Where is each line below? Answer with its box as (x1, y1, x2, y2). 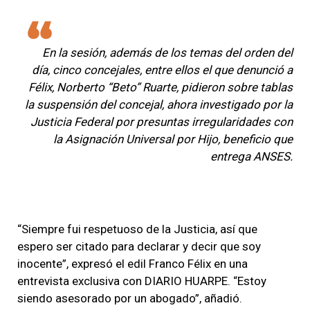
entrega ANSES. (210, 149, 293, 164)
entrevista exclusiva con (17, 274, 145, 289)
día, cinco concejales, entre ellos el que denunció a (32, 63, 293, 77)
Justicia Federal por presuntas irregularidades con (30, 115, 293, 129)
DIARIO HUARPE (145, 274, 228, 289)
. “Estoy (228, 274, 266, 289)
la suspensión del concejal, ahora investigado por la (25, 98, 293, 112)
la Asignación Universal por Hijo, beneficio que (53, 132, 293, 147)
